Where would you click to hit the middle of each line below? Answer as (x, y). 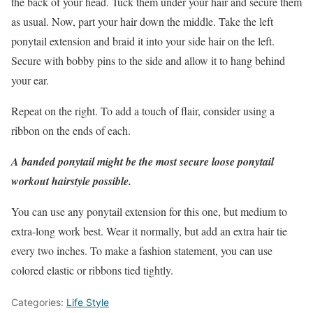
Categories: (39, 303)
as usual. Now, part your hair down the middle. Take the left (142, 22)
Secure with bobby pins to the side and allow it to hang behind (148, 61)
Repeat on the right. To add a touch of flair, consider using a (143, 111)
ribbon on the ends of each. (71, 131)
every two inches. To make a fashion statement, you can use (142, 251)
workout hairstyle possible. (71, 181)
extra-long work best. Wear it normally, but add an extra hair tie (149, 231)
